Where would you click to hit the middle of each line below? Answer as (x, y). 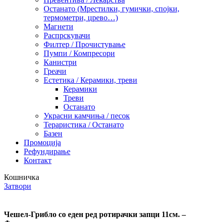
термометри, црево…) (81, 17)
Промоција (42, 142)
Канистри (60, 62)
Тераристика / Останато (84, 124)
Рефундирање (47, 151)
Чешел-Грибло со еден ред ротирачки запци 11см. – (95, 215)
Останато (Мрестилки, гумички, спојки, (111, 8)
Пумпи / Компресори (79, 53)
